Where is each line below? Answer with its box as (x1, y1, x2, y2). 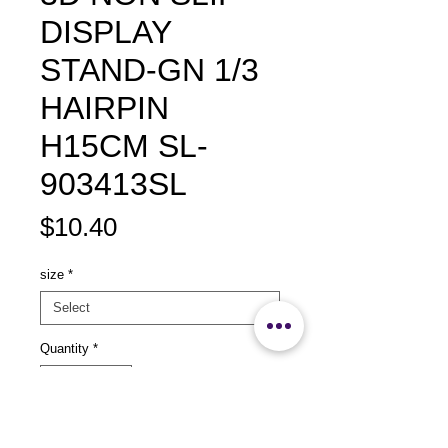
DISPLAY (40, 14, 171, 50)
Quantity (40, 341, 89, 356)
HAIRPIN (40, 90, 169, 126)
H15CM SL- (40, 128, 208, 164)
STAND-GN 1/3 (40, 52, 259, 88)
